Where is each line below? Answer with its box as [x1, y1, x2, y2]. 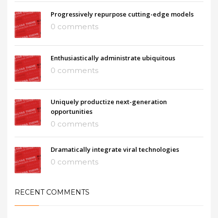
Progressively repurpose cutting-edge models [51, 9, 194, 18]
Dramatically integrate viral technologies [51, 145, 179, 154]
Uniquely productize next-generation [51, 97, 167, 106]
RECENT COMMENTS [15, 187, 90, 197]
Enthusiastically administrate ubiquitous [51, 53, 175, 62]
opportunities [51, 107, 92, 116]
